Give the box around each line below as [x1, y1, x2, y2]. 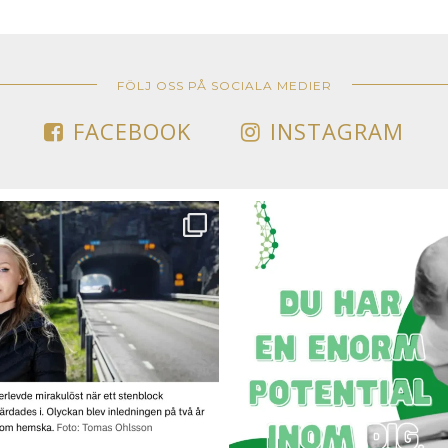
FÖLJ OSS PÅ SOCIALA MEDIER [116, 78, 332, 93]
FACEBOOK [73, 116, 191, 146]
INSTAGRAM [270, 116, 404, 146]
